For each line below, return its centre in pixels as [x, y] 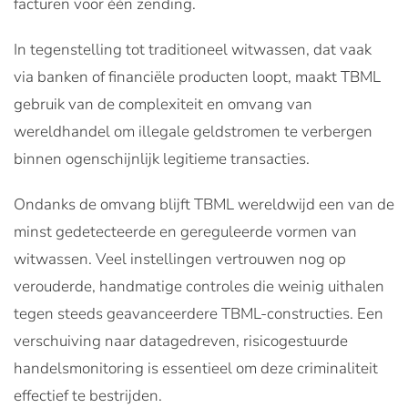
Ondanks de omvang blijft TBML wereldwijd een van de [204, 204]
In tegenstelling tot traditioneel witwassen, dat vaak [193, 49]
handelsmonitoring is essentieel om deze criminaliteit [196, 368]
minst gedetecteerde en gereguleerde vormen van [185, 231]
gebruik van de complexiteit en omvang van [163, 104]
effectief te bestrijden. [88, 395]
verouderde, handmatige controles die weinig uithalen [199, 286]
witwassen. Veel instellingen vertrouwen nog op [180, 259]
